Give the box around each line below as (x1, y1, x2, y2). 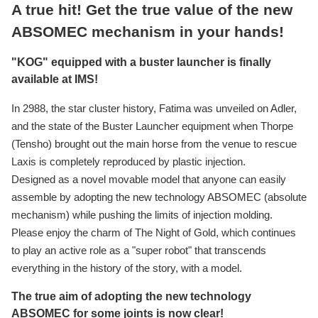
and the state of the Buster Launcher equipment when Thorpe (11, 119, 293, 132)
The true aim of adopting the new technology (11, 290, 251, 302)
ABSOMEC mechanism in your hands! (11, 23, 284, 40)
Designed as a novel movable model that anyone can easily (11, 172, 286, 185)
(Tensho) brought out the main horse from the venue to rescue (11, 137, 297, 150)
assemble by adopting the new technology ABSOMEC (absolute (11, 190, 307, 203)
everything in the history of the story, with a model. (11, 261, 242, 274)
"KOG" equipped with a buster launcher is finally (11, 55, 271, 68)
